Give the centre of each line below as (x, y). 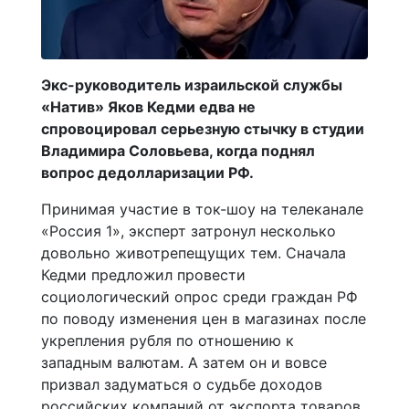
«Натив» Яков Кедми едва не (148, 107)
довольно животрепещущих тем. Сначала (194, 253)
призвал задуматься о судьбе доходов (182, 384)
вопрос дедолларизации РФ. (147, 173)
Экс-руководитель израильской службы (192, 85)
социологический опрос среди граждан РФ (199, 297)
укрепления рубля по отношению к (168, 341)
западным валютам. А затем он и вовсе (184, 362)
